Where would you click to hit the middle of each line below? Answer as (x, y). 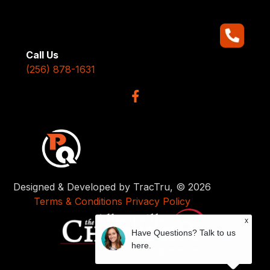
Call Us (42, 55)
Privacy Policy (158, 202)
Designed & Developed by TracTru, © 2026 (112, 187)
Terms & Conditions (78, 202)
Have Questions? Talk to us (184, 233)
